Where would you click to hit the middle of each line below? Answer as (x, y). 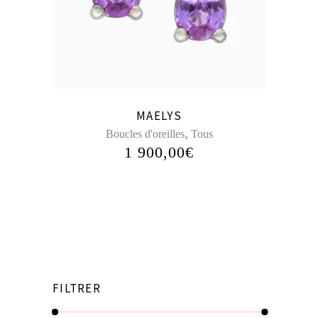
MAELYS (159, 116)
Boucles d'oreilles (145, 134)
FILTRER (77, 288)
